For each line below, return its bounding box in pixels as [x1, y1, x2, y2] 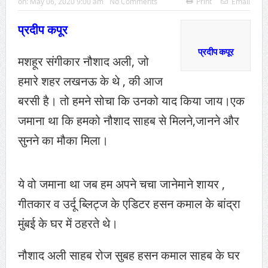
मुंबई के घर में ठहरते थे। [17, 215, 118, 232]
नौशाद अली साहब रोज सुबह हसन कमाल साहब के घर [17, 247, 240, 264]
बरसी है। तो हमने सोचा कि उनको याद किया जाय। [17, 93, 230, 109]
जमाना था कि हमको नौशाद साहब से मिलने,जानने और [17, 112, 239, 129]
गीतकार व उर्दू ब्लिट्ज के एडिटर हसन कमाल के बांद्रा [17, 196, 240, 212]
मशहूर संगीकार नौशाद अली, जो [17, 53, 149, 70]
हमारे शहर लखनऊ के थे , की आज [17, 73, 163, 90]
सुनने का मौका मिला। [17, 132, 108, 149]
